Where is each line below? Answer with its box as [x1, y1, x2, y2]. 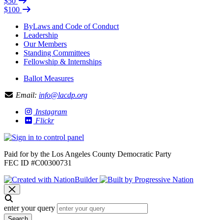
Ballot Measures [24, 74, 74, 83]
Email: [16, 91, 37, 100]
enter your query [4, 204, 55, 213]
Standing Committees [24, 49, 90, 57]
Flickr [35, 116, 54, 125]
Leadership [24, 31, 58, 40]
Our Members [24, 40, 67, 49]
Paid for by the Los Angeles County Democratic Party [4, 150, 171, 159]
